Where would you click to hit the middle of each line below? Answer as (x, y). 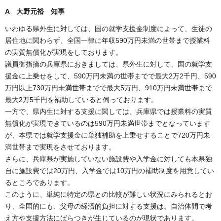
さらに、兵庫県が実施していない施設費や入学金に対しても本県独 (109, 159)
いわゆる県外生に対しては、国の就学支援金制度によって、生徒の (109, 29)
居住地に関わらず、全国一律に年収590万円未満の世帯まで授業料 (108, 41)
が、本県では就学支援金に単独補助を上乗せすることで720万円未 (108, 135)
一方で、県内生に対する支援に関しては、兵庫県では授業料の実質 (109, 112)
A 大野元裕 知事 (35, 11)
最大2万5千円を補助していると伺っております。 (81, 100)
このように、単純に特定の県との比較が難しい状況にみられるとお (109, 195)
